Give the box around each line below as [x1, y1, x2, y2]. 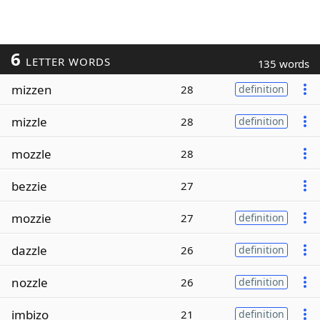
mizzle [11, 113, 47, 130]
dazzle [11, 241, 47, 259]
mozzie [11, 209, 51, 226]
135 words [257, 56, 309, 71]
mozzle [11, 145, 51, 162]
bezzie [11, 177, 47, 194]
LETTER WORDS [21, 54, 111, 69]
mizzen [11, 81, 52, 98]
